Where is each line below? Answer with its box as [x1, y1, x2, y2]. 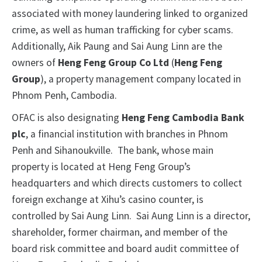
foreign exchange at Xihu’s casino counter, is [12, 193, 204, 206]
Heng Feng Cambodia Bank [122, 111, 244, 125]
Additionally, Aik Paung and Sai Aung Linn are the [12, 40, 222, 53]
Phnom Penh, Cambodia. [12, 89, 117, 102]
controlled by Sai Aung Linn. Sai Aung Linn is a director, [12, 209, 250, 223]
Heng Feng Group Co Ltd [58, 56, 171, 70]
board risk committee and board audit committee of [12, 242, 239, 256]
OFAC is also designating [12, 111, 122, 125]
